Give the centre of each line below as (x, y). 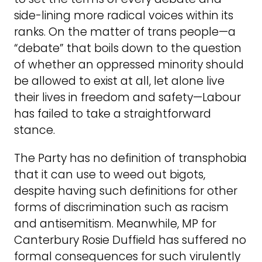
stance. (35, 130)
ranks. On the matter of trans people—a (125, 32)
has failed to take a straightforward (113, 114)
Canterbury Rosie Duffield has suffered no (130, 240)
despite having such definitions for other (126, 191)
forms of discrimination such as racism (121, 207)
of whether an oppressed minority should (129, 65)
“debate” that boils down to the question (128, 49)
